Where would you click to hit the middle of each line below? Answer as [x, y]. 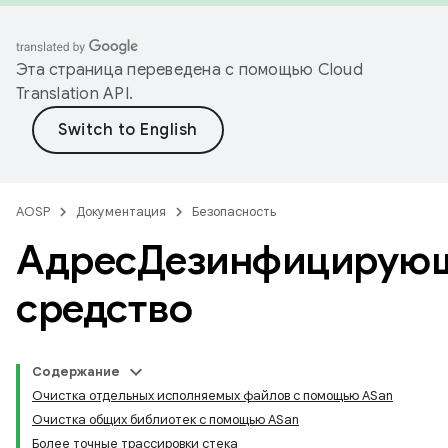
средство [104, 308]
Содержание [76, 371]
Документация [121, 211]
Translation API [72, 94]
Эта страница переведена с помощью [167, 70]
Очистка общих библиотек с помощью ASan [165, 419]
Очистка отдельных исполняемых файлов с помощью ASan [212, 395]
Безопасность [234, 211]
